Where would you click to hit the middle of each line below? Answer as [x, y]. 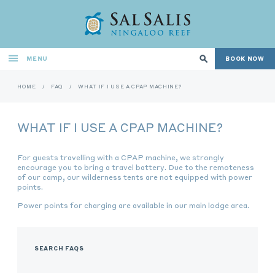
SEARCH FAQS [59, 248]
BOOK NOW [245, 59]
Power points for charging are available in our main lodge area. [133, 205]
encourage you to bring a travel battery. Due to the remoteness [136, 167]
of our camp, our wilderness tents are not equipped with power [135, 176]
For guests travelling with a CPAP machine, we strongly [121, 157]
